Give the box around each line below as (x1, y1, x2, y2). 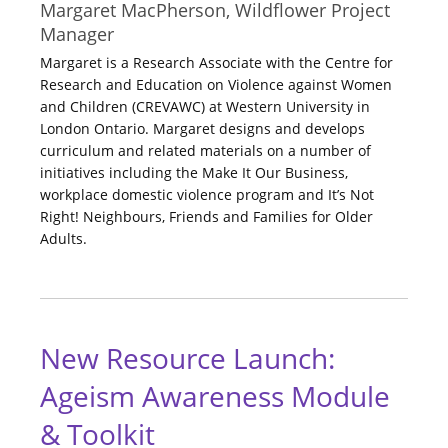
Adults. (40, 229, 87, 249)
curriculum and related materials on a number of (40, 141, 371, 161)
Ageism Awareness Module (40, 377, 390, 416)
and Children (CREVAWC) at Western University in (40, 97, 370, 117)
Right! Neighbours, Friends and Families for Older (40, 207, 373, 227)
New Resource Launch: (40, 339, 335, 378)
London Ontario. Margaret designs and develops (40, 119, 365, 139)
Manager (40, 22, 114, 47)
